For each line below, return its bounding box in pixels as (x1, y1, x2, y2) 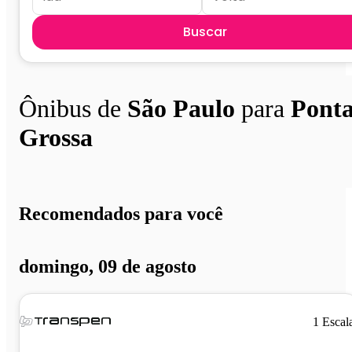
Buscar (183, 22, 227, 41)
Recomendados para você (19, 203, 223, 225)
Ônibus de (19, 93, 127, 123)
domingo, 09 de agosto (19, 255, 196, 277)
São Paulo (127, 93, 235, 123)
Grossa (19, 123, 93, 152)
